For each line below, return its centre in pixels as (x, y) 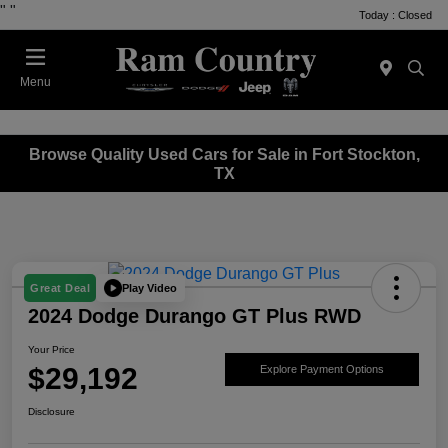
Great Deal (60, 288)
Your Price (51, 350)
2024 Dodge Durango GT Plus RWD (194, 316)
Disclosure (51, 412)
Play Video (149, 287)
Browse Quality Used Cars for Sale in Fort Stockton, (224, 154)
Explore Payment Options (322, 368)
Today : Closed (395, 14)
